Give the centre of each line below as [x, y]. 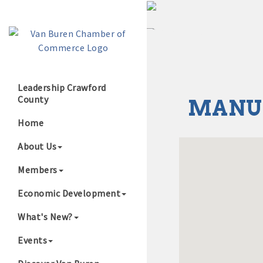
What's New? [45, 217]
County [33, 99]
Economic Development [69, 193]
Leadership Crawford [62, 87]
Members [38, 170]
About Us [37, 146]
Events [32, 240]
